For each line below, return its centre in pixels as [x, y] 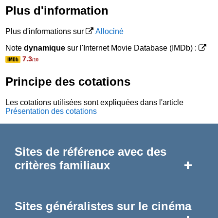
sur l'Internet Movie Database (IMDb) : [132, 48]
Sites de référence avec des [91, 151]
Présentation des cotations [51, 111]
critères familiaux [63, 165]
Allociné [110, 32]
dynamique [45, 48]
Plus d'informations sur [46, 32]
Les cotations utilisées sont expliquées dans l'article [95, 103]
